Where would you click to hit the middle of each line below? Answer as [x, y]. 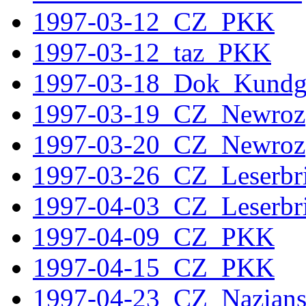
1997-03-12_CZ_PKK [154, 22]
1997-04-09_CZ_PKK [154, 237]
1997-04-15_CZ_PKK [154, 267]
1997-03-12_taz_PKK [152, 52]
